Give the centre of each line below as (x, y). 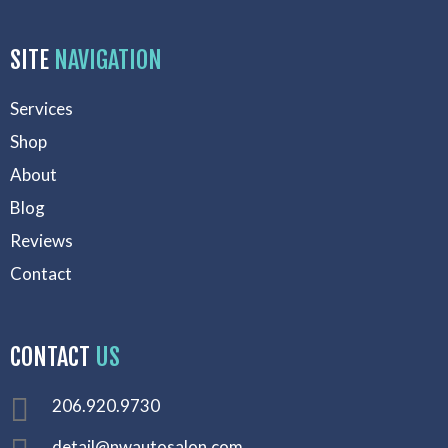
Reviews (41, 240)
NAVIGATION (108, 60)
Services (41, 108)
